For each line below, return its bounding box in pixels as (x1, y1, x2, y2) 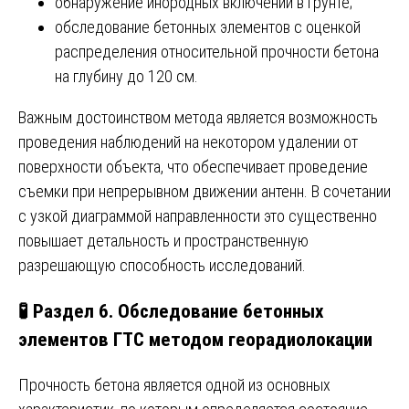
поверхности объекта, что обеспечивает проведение (18, 157, 368, 177)
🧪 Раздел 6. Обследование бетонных (18, 299, 324, 323)
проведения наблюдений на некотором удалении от (18, 132, 358, 152)
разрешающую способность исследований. (18, 256, 306, 276)
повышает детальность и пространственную (18, 231, 309, 251)
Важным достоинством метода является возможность (18, 108, 378, 128)
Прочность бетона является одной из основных (18, 375, 330, 395)
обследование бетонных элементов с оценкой (55, 17, 361, 37)
